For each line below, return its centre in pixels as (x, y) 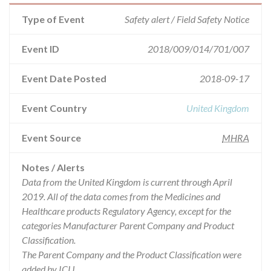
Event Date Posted (64, 78)
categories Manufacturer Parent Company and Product (128, 225)
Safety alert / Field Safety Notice (187, 19)
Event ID (41, 49)
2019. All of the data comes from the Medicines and (121, 196)
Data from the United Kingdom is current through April (127, 182)
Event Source (51, 138)
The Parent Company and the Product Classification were (132, 254)
